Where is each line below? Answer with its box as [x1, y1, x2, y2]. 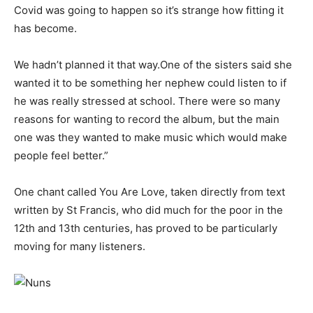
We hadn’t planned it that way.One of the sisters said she [14, 58, 292, 72]
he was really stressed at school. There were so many [14, 94, 280, 108]
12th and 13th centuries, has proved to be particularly [14, 221, 277, 235]
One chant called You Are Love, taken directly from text [14, 185, 285, 199]
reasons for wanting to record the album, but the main [14, 112, 279, 126]
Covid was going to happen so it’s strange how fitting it [14, 3, 284, 17]
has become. [14, 22, 77, 36]
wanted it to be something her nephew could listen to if [14, 76, 286, 90]
